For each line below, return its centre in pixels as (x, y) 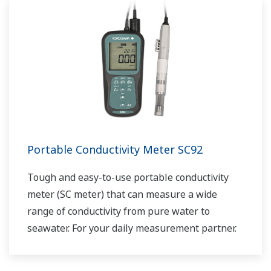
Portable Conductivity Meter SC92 (115, 150)
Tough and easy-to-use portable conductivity (128, 178)
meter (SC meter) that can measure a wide (122, 194)
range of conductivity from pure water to (119, 211)
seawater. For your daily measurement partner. (132, 228)
